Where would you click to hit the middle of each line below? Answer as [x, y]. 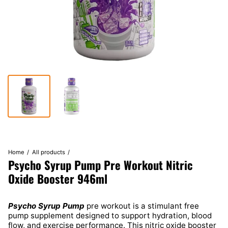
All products [49, 152]
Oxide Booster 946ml [58, 178]
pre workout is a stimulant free [143, 206]
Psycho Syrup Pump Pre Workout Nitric [101, 165]
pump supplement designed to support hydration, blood [110, 215]
